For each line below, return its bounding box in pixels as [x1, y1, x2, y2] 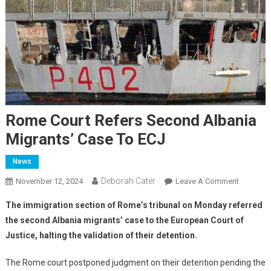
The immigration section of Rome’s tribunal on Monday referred [5, 200, 263, 211]
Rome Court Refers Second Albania [5, 111, 256, 130]
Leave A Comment [175, 177, 239, 186]
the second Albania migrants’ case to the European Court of [5, 215, 244, 226]
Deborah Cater [100, 176, 155, 186]
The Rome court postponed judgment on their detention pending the [5, 258, 266, 268]
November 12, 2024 [15, 177, 83, 186]
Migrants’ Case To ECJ [5, 130, 166, 149]
